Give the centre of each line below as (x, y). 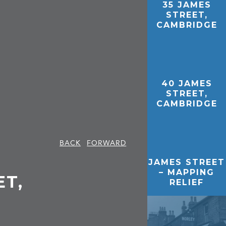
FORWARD (107, 143)
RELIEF (187, 182)
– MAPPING (187, 172)
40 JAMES (187, 83)
